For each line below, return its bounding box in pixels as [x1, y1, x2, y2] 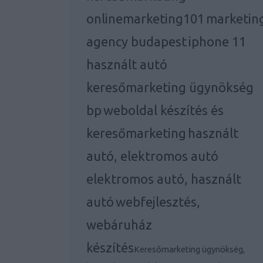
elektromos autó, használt [86, 171, 241, 186]
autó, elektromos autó [86, 149, 218, 163]
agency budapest [86, 34, 187, 49]
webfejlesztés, [116, 194, 200, 209]
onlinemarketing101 [86, 11, 204, 26]
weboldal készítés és [103, 103, 224, 117]
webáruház [86, 217, 152, 232]
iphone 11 [188, 34, 246, 49]
